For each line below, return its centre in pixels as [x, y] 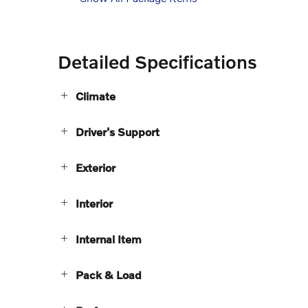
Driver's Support [118, 132]
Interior [94, 203]
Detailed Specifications [157, 62]
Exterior [96, 168]
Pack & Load [109, 275]
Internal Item [109, 239]
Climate [96, 96]
